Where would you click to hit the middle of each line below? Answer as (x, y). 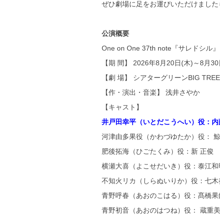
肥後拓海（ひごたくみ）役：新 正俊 (158, 151)
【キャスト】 (122, 107)
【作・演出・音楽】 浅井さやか (151, 93)
